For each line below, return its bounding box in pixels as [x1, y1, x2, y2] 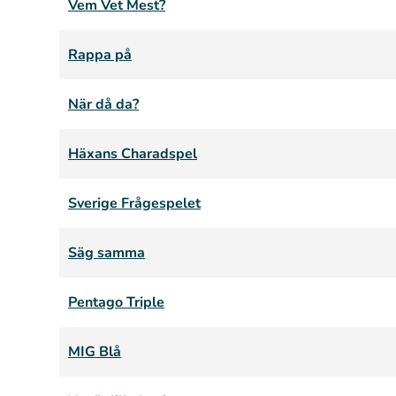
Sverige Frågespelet [68, 194, 201, 213]
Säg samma [68, 243, 145, 263]
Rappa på [68, 45, 132, 65]
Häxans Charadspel [68, 144, 197, 164]
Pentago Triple [68, 293, 164, 312]
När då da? [68, 95, 139, 114]
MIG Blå [68, 342, 121, 362]
